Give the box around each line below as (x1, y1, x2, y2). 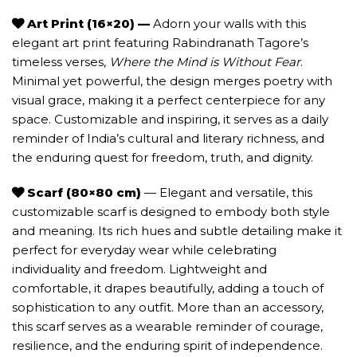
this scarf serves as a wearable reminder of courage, (12, 319, 323, 334)
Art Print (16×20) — (24, 16, 153, 31)
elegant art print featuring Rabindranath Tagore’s (12, 35, 308, 50)
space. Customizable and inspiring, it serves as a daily (12, 112, 328, 127)
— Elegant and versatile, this (141, 185, 312, 200)
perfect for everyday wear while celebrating (12, 242, 277, 257)
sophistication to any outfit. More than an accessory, (12, 300, 324, 315)
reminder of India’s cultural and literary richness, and (12, 131, 324, 146)
